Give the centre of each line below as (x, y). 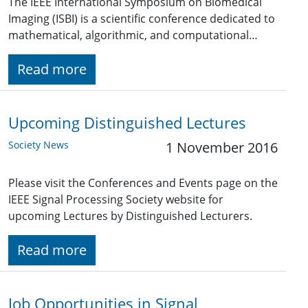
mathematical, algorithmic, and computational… (133, 35)
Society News (38, 145)
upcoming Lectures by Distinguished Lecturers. (130, 216)
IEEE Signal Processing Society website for (116, 200)
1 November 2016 (222, 148)
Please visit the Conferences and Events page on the (143, 183)
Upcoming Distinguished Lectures (127, 123)
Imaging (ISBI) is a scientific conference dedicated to (142, 19)
